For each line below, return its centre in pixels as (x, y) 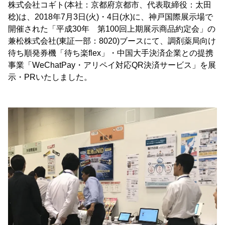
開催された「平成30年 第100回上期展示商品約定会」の (112, 29)
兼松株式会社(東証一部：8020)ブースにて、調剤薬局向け (112, 41)
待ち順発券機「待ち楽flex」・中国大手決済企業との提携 (111, 53)
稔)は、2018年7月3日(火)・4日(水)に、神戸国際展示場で (110, 17)
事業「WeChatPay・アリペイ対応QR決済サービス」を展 (112, 65)
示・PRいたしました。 (50, 77)
